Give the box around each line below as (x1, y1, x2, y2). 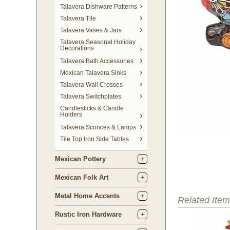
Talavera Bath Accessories (60, 57, 133, 65)
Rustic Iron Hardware (55, 210, 122, 218)
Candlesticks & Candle (60, 105, 124, 112)
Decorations (60, 45, 94, 53)
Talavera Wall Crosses (60, 81, 123, 88)
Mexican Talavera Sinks (60, 69, 126, 76)
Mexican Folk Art (55, 174, 108, 181)
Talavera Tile (60, 15, 96, 22)
